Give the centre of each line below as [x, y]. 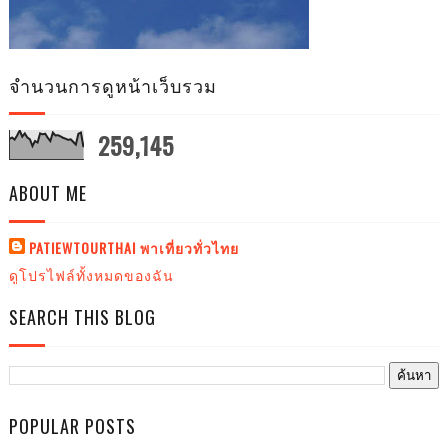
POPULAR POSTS [72, 425]
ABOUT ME [47, 192]
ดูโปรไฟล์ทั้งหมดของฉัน [91, 274]
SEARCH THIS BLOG [82, 316]
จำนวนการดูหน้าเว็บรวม [112, 84]
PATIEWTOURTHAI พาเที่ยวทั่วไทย [133, 247]
